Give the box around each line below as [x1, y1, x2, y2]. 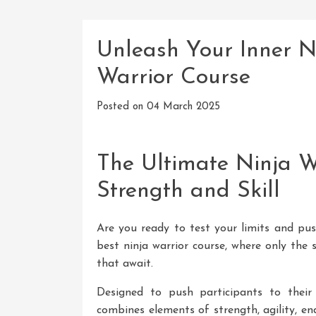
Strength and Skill [97, 180, 280, 203]
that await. [97, 257, 153, 269]
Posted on [97, 102, 147, 112]
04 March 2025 [147, 102, 220, 112]
